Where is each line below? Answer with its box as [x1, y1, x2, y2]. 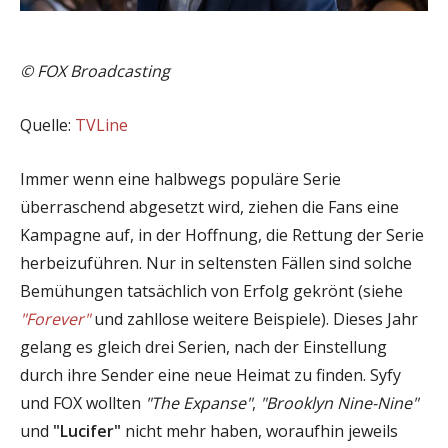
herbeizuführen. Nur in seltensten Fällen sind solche [20, 251, 412, 274]
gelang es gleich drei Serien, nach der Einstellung [20, 335, 387, 358]
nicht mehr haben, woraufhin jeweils [121, 419, 398, 442]
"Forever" [20, 307, 90, 330]
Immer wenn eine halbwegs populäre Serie [20, 167, 341, 190]
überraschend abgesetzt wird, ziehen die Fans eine [20, 195, 399, 218]
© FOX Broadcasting [20, 59, 170, 82]
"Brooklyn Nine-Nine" [260, 391, 418, 414]
